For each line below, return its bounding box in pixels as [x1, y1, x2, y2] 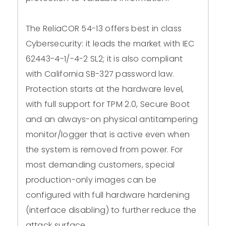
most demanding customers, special [25, 158, 175, 171]
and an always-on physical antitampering [25, 113, 198, 125]
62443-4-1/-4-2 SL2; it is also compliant [25, 52, 183, 65]
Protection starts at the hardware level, [25, 83, 184, 95]
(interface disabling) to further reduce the [25, 204, 197, 216]
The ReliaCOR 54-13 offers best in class [25, 22, 182, 34]
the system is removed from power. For [25, 143, 183, 155]
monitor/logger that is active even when [25, 128, 190, 140]
